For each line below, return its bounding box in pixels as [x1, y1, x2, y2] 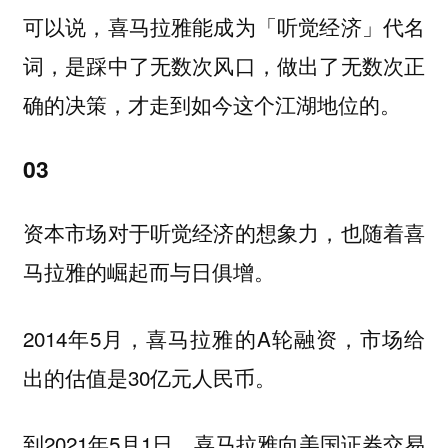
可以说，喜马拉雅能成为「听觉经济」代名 [22, 12, 426, 42]
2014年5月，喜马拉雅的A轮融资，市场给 [22, 322, 426, 353]
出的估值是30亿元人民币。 [22, 361, 276, 392]
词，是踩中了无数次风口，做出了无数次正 [22, 51, 426, 81]
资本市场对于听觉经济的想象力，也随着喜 [22, 218, 426, 248]
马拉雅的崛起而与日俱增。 [22, 257, 275, 287]
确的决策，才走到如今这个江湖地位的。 [22, 90, 401, 120]
